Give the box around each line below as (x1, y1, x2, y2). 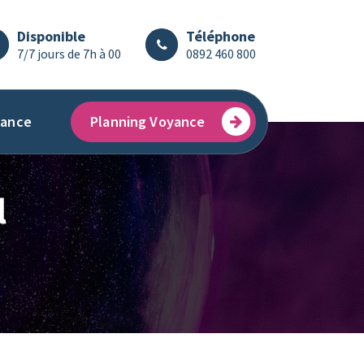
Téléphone (186, 27, 255, 45)
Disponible (17, 27, 85, 45)
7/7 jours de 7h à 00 (17, 45, 121, 62)
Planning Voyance (90, 112, 206, 131)
